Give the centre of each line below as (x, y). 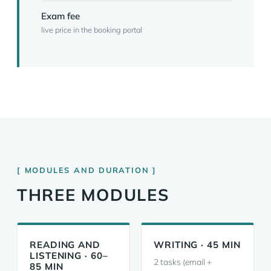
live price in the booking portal (92, 30)
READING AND (65, 245)
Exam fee (60, 16)
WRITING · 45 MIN (197, 245)
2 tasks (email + (183, 262)
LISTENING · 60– (69, 256)
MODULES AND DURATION (87, 170)
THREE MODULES (93, 195)
